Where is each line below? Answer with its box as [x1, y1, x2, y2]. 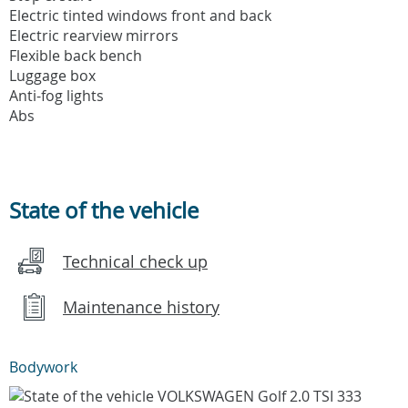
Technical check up [63, 250, 208, 272]
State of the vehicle [9, 195, 199, 225]
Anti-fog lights [9, 85, 104, 106]
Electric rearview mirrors [9, 25, 178, 46]
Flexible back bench [9, 45, 142, 66]
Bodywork [9, 356, 77, 377]
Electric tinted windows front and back [9, 5, 271, 25]
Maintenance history [63, 295, 219, 318]
